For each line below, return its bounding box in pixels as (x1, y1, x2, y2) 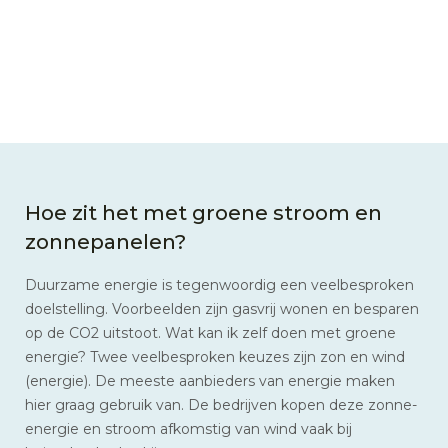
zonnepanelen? (25, 228, 186, 254)
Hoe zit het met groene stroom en (25, 199, 382, 225)
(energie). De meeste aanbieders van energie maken (25, 371, 395, 390)
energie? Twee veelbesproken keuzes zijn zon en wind (25, 347, 405, 366)
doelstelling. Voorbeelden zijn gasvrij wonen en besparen (25, 299, 419, 318)
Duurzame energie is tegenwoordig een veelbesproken (25, 275, 414, 294)
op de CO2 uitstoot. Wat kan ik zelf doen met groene (25, 323, 396, 342)
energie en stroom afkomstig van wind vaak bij (25, 419, 352, 438)
